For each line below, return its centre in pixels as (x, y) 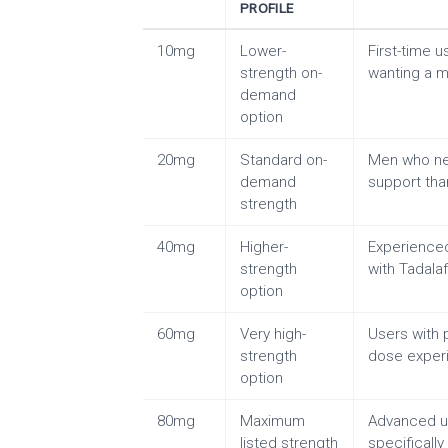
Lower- (263, 51)
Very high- (273, 334)
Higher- (264, 247)
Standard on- (283, 160)
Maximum (272, 421)
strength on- (281, 73)
